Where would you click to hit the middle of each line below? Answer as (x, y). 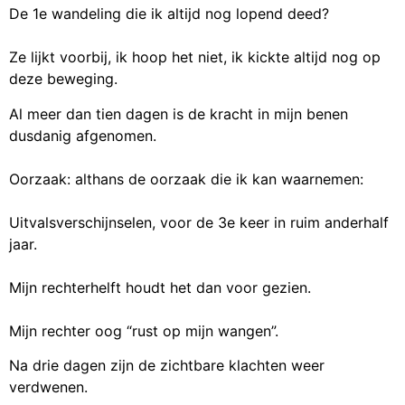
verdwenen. (48, 387)
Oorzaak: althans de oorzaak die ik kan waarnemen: (186, 179)
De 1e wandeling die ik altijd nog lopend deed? (169, 14)
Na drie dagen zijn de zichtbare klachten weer (167, 366)
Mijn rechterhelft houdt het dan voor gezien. (160, 287)
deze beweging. (63, 79)
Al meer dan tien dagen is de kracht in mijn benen (179, 113)
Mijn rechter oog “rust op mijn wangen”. (144, 330)
